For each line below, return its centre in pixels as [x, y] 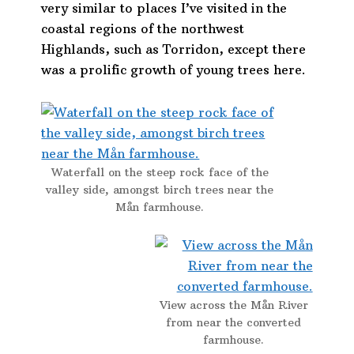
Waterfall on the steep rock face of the [160, 173]
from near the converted [234, 323]
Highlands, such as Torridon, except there [174, 49]
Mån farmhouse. [160, 207]
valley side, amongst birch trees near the [160, 190]
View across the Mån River [233, 305]
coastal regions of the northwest [143, 29]
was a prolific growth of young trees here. [174, 70]
